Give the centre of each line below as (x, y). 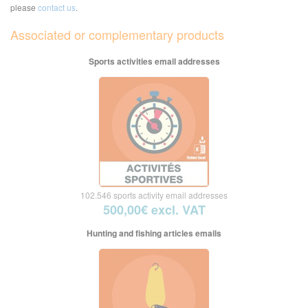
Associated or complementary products (117, 34)
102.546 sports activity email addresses (154, 195)
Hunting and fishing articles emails (154, 233)
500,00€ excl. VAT (154, 209)
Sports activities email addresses (154, 61)
